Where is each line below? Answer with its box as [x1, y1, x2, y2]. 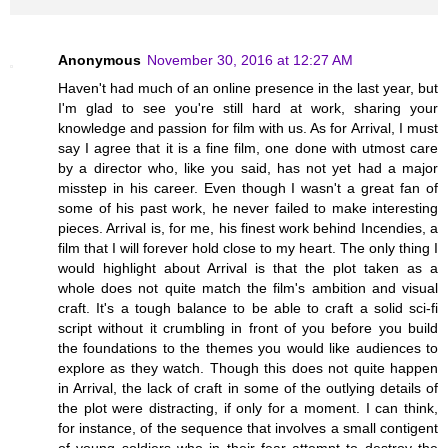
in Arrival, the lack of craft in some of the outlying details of [58, 380, 438, 397]
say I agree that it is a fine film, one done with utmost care [58, 140, 438, 157]
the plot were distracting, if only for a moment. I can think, [58, 400, 438, 417]
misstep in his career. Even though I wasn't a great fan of [58, 180, 438, 197]
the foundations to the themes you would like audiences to [58, 340, 438, 357]
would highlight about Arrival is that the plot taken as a [58, 260, 438, 277]
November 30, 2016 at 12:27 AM [147, 52, 353, 69]
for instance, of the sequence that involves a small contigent [58, 420, 438, 437]
